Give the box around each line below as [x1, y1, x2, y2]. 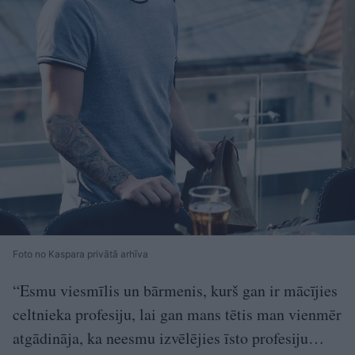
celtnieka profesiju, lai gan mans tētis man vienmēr [13, 303, 342, 326]
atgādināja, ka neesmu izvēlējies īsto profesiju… [13, 327, 324, 349]
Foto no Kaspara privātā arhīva [13, 248, 148, 261]
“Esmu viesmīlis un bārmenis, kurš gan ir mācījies [13, 280, 338, 302]
